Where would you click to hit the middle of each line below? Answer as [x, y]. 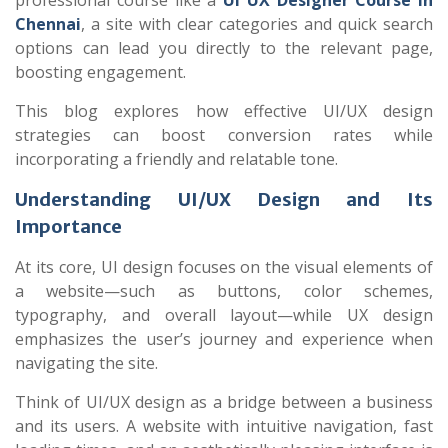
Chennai [48, 24]
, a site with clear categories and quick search [257, 24]
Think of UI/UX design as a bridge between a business [224, 402]
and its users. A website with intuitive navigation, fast [224, 426]
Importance [68, 226]
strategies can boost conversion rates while [224, 135]
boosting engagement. [100, 72]
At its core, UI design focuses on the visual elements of [224, 267]
